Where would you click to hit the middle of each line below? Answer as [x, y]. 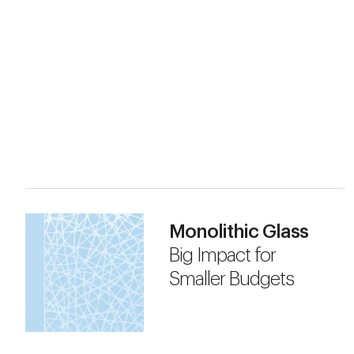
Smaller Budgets [232, 279]
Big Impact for [222, 256]
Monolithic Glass [239, 232]
